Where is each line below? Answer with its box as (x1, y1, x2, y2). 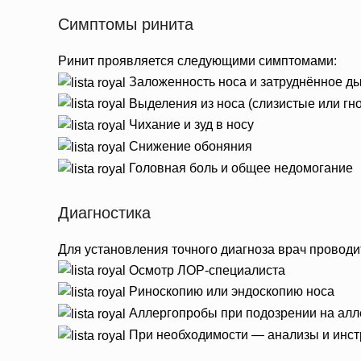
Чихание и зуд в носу (126, 118, 254, 132)
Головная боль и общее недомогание (126, 160, 353, 175)
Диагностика (58, 203, 151, 222)
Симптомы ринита (58, 15, 193, 33)
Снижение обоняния (126, 139, 252, 154)
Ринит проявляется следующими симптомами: (58, 53, 337, 68)
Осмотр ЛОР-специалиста (126, 263, 285, 277)
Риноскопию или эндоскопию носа (126, 284, 334, 299)
